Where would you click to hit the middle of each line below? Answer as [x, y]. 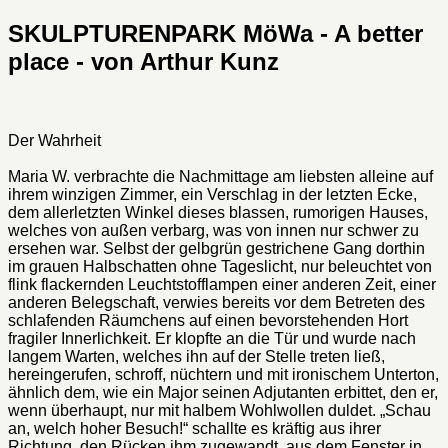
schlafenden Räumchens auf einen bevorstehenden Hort [208, 320]
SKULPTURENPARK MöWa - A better [215, 33]
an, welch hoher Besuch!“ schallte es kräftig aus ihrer [194, 428]
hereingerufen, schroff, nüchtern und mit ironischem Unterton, [223, 374]
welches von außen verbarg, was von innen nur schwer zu [213, 230]
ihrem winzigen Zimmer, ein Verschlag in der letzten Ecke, [212, 194]
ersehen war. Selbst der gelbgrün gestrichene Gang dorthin [216, 248]
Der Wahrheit [54, 140]
